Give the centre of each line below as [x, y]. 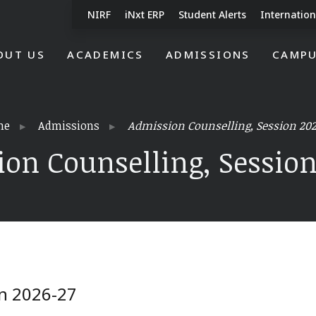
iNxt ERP [145, 14]
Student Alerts [212, 14]
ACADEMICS [105, 54]
